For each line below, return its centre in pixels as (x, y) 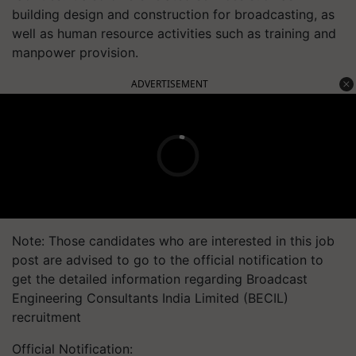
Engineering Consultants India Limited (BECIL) (150, 298)
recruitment (46, 317)
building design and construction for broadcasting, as (173, 14)
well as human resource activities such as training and (174, 33)
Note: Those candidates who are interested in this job (173, 240)
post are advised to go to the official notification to (168, 259)
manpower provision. (75, 52)
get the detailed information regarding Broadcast (160, 279)
